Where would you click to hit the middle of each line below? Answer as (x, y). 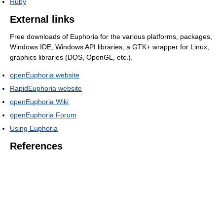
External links (42, 19)
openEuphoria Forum (43, 115)
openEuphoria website (45, 75)
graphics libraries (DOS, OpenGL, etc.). (71, 57)
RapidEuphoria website (46, 89)
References (36, 146)
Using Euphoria (34, 129)
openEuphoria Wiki (39, 102)
